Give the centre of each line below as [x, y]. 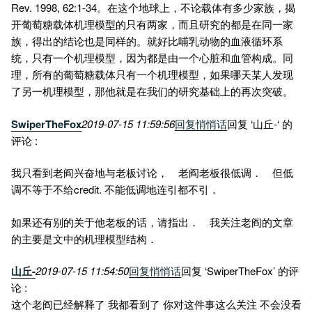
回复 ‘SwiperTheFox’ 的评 [240, 271]
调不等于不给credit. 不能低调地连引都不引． [115, 189]
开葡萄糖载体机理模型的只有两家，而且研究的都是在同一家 [152, 24]
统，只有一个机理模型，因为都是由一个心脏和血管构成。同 [152, 58]
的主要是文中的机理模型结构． [84, 238]
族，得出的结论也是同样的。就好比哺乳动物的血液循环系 [147, 41]
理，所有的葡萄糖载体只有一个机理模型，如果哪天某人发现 [152, 75]
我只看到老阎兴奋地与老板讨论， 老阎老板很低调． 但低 [152, 173]
